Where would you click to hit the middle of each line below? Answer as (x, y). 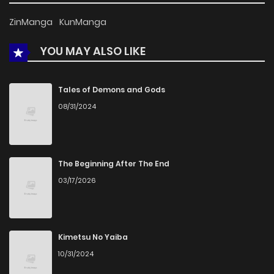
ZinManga (32, 22)
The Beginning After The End (114, 163)
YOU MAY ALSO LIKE (91, 51)
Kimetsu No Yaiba (93, 237)
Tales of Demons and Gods (112, 90)
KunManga (83, 22)
